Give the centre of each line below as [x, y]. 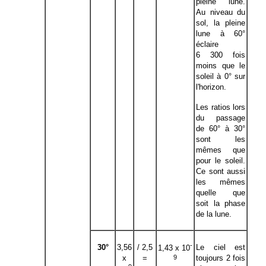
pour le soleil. [221, 161]
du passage [221, 118]
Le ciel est [221, 247]
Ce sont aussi [221, 171]
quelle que [221, 193]
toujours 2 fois [221, 258]
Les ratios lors [221, 107]
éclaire [207, 44]
